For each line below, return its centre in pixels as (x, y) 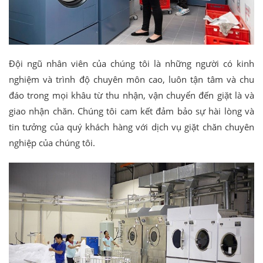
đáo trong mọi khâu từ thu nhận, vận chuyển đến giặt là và (131, 95)
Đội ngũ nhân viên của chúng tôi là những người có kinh (131, 64)
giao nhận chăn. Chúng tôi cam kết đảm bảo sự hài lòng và (131, 111)
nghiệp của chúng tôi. (52, 143)
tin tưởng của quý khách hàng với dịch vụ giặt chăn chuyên (131, 127)
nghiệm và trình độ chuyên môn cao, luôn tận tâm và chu (131, 80)
